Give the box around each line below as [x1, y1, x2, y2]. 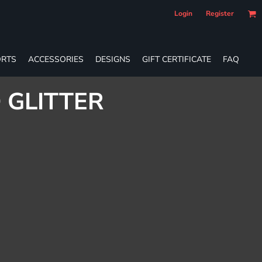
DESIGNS [95, 53, 130, 65]
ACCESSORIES [28, 53, 84, 65]
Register [206, 9, 234, 18]
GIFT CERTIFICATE [142, 53, 211, 65]
